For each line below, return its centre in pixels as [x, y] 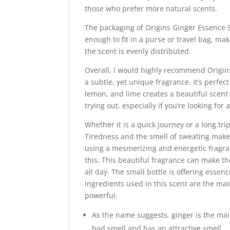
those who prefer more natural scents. [151, 9]
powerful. [101, 196]
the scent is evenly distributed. [138, 51]
